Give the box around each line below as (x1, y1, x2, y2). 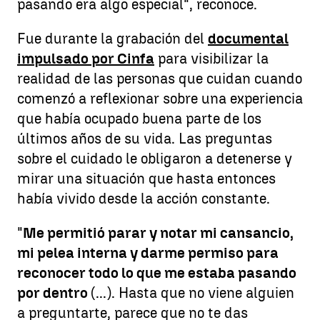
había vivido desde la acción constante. (17, 189, 270, 207)
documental (208, 29, 289, 47)
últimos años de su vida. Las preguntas (17, 129, 272, 147)
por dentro (17, 284, 91, 301)
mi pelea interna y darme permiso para (17, 244, 279, 261)
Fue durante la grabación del (17, 29, 208, 47)
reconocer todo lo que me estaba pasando (17, 264, 296, 281)
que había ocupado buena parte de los (17, 109, 261, 127)
